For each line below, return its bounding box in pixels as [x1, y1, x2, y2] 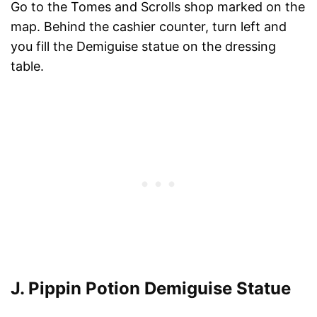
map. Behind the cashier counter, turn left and [11, 18, 287, 34]
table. [11, 58, 44, 74]
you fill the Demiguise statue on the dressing [11, 38, 276, 54]
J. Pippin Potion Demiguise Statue [11, 277, 291, 299]
